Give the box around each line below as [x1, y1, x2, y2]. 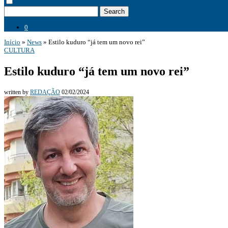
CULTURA [4, 46, 35, 54]
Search [104, 8, 125, 15]
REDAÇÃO [30, 88, 60, 96]
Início [4, 38, 20, 46]
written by [4, 88, 30, 96]
